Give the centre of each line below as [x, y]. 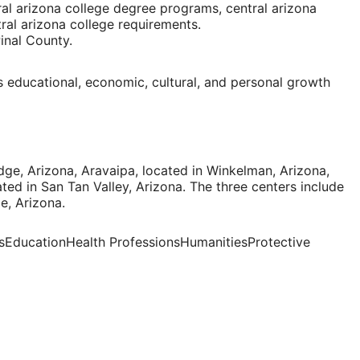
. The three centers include [263, 187]
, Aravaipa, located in [140, 171]
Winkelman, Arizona [266, 171]
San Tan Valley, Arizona [112, 187]
